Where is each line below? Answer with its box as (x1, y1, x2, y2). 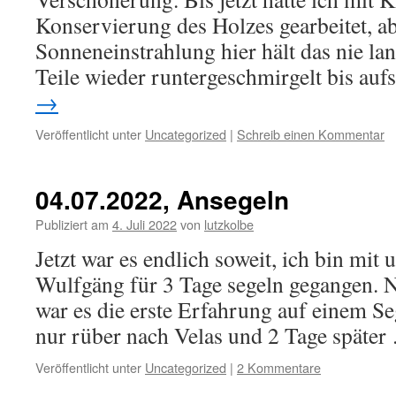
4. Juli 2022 (112, 215, 177, 233)
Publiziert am (35, 215, 109, 233)
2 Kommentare (237, 358, 321, 377)
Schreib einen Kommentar (237, 125, 385, 143)
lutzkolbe (204, 215, 254, 233)
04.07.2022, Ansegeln (35, 181, 289, 217)
